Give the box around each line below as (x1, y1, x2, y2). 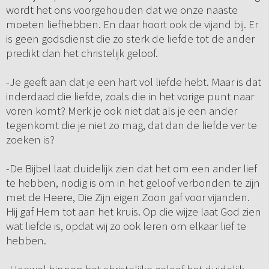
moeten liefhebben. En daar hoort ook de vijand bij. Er (5, 17, 258, 32)
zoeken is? (5, 132, 55, 147)
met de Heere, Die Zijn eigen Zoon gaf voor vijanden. (5, 190, 250, 205)
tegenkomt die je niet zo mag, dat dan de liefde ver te (5, 118, 257, 133)
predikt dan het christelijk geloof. (5, 46, 158, 61)
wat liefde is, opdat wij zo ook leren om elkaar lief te (5, 219, 246, 234)
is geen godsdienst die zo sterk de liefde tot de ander (5, 31, 255, 46)
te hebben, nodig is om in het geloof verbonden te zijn (5, 175, 260, 190)
